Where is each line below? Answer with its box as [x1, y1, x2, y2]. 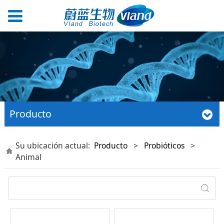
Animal [15, 151, 41, 162]
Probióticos [143, 139, 185, 151]
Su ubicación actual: [15, 139, 94, 151]
